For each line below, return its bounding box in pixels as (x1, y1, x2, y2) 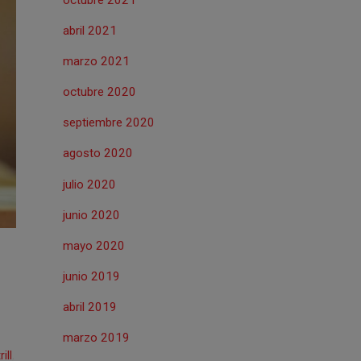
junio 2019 (62, 268, 120, 284)
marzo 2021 (62, 53, 130, 68)
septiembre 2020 (62, 115, 155, 131)
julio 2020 (62, 176, 116, 192)
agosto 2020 (62, 146, 133, 161)
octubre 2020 (62, 85, 136, 100)
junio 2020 (62, 207, 120, 222)
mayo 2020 (62, 238, 125, 253)
